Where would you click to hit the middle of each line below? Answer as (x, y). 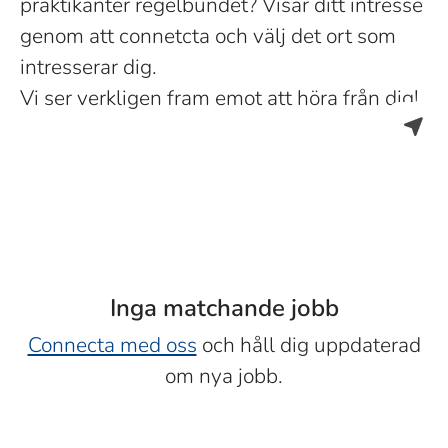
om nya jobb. (224, 376)
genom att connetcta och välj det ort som (208, 36)
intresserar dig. (88, 67)
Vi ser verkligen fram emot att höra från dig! (219, 98)
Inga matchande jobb (224, 308)
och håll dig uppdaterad (308, 345)
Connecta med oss (112, 345)
